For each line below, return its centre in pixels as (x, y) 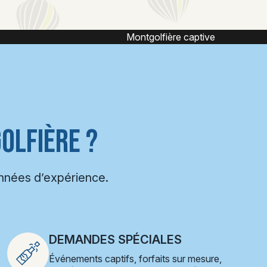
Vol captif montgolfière (176, 37)
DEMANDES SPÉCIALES (115, 240)
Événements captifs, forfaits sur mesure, (135, 259)
